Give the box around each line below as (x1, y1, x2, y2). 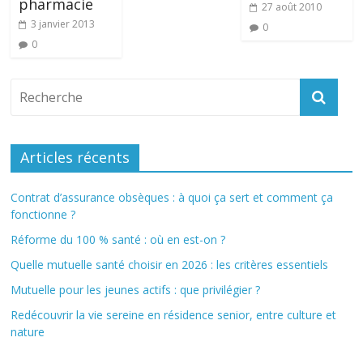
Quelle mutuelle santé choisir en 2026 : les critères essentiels (11, 257, 329, 272)
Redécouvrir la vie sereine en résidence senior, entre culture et (11, 307, 337, 322)
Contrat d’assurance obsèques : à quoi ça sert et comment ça (11, 190, 334, 205)
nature (11, 324, 45, 340)
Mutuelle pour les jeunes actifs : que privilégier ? (11, 282, 261, 297)
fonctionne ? (11, 207, 76, 222)
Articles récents (20, 147, 130, 167)
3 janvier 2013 (31, 17, 96, 31)
